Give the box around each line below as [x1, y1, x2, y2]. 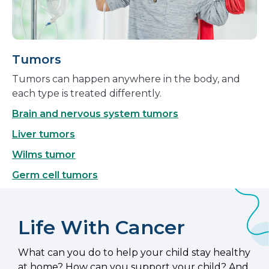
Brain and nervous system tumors [12, 108, 178, 120]
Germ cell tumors [12, 169, 98, 181]
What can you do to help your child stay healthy [18, 247, 250, 259]
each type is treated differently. [12, 88, 162, 100]
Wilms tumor [12, 149, 76, 161]
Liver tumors [12, 128, 75, 141]
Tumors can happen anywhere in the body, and [12, 73, 240, 85]
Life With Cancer [18, 216, 185, 240]
